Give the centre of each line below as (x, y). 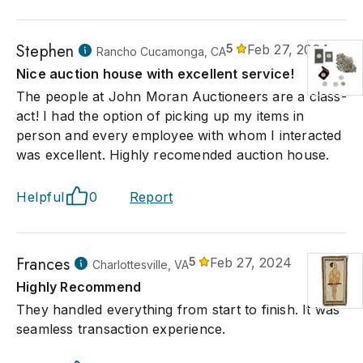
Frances (43, 265)
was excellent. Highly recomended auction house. (173, 155)
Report (152, 197)
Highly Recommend (79, 287)
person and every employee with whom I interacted (179, 135)
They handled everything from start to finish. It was (178, 310)
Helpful (41, 197)
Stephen (45, 51)
